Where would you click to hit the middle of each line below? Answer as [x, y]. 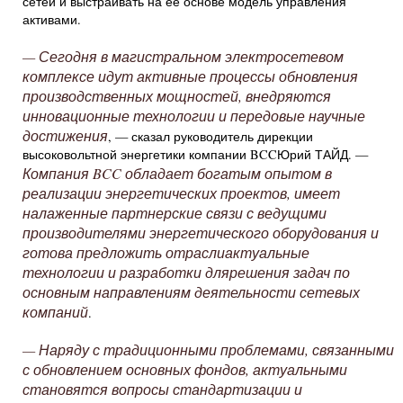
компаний [55, 312]
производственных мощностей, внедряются [177, 96]
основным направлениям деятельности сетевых [191, 292]
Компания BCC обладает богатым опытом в [177, 173]
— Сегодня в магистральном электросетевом [183, 56]
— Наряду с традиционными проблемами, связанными [208, 349]
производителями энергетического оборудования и [201, 233]
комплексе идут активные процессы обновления [190, 76]
